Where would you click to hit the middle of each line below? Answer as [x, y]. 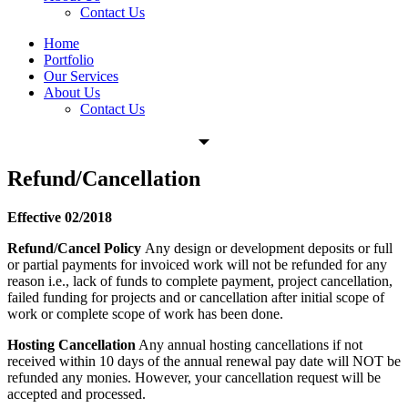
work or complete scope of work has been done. [147, 313]
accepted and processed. [76, 393]
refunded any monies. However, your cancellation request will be [194, 377]
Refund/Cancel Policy [76, 248]
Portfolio [69, 59]
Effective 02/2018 [60, 217]
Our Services [81, 76]
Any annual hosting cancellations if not [249, 344]
